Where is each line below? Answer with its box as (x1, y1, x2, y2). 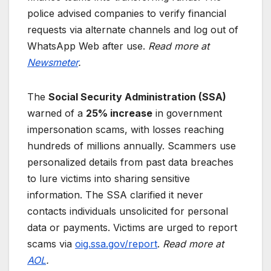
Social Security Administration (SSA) (48, 91, 226, 103)
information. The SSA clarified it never (27, 189, 203, 201)
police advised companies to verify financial (27, 7, 226, 20)
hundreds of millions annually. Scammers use (27, 140, 236, 152)
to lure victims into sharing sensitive (27, 172, 190, 185)
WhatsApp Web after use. (27, 40, 148, 53)
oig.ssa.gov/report (75, 238, 157, 250)
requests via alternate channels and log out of (27, 24, 238, 36)
